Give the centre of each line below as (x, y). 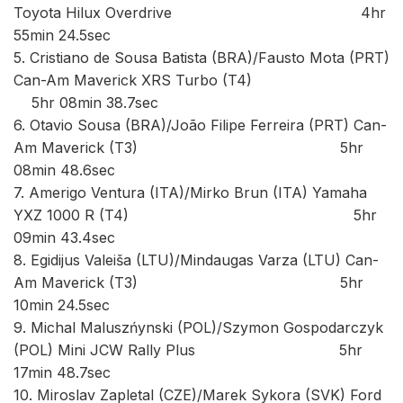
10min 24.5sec (62, 304)
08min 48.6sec (64, 170)
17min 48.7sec (62, 372)
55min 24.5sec (62, 35)
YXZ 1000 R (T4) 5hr (195, 215)
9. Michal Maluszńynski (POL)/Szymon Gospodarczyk (198, 327)
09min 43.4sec (64, 237)
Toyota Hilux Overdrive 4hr (200, 12)
